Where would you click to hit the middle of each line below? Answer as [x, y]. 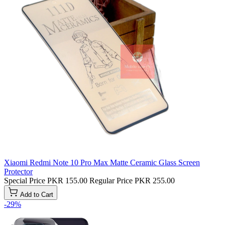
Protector [18, 172]
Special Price [25, 181]
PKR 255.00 [155, 181]
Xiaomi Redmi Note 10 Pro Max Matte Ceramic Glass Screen [102, 163]
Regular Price [111, 181]
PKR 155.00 [67, 181]
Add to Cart [37, 195]
